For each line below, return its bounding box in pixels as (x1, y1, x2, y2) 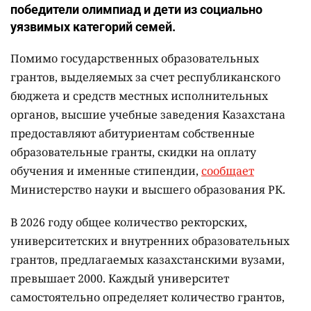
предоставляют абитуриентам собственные (10, 126, 255, 142)
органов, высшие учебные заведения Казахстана (10, 107, 285, 123)
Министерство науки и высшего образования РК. (10, 182, 285, 198)
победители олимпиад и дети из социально (10, 2, 262, 17)
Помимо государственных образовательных (10, 51, 259, 67)
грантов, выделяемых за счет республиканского (10, 69, 280, 85)
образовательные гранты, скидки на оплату (10, 144, 256, 160)
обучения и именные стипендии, (10, 163, 201, 179)
